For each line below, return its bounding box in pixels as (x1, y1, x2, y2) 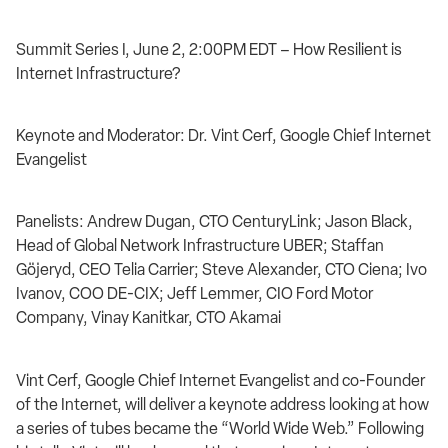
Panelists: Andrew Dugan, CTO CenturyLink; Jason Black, (16, 212, 413, 232)
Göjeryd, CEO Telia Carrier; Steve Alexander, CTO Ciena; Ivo (16, 260, 427, 280)
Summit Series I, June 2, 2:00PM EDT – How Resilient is (16, 39, 402, 59)
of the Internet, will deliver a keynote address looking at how (16, 394, 429, 414)
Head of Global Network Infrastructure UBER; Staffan (16, 236, 384, 256)
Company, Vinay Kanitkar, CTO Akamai (16, 308, 281, 328)
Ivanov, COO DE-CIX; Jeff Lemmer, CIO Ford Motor (16, 284, 373, 304)
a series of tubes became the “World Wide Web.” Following (16, 418, 424, 438)
